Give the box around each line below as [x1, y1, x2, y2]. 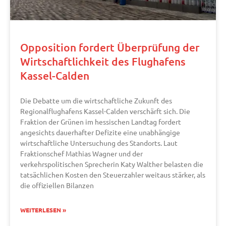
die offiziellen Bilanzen [20, 181, 94, 190]
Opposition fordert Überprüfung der [20, 40, 199, 54]
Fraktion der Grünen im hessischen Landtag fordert [20, 117, 181, 127]
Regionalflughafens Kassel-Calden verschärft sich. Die [20, 106, 190, 116]
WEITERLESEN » [20, 207, 66, 214]
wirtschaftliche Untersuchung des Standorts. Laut [20, 138, 178, 148]
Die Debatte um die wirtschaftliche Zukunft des [20, 96, 172, 105]
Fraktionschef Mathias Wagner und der [20, 149, 143, 158]
